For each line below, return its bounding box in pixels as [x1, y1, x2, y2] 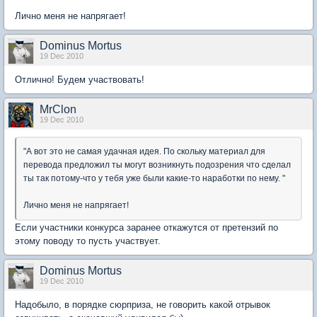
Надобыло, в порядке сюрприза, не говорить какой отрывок [15, 299, 270, 311]
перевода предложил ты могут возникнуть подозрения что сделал [23, 160, 291, 171]
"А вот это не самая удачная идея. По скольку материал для [23, 146, 265, 157]
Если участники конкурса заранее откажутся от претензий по [15, 222, 278, 234]
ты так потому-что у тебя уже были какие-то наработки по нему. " [23, 173, 285, 184]
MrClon [40, 103, 76, 116]
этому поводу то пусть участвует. [15, 236, 161, 247]
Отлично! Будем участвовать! [15, 74, 144, 86]
